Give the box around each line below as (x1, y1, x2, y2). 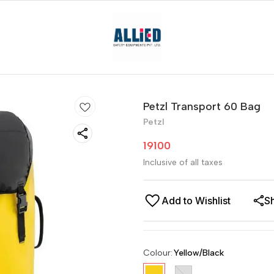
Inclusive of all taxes (143, 157, 223, 168)
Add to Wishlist (161, 194, 231, 207)
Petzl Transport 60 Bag (143, 100, 261, 113)
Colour (143, 248, 171, 258)
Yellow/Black (174, 248, 224, 258)
